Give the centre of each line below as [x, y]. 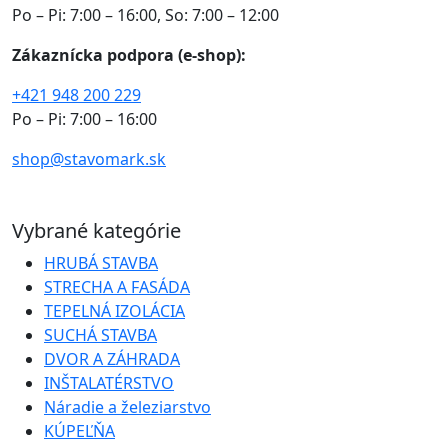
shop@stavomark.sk [89, 158]
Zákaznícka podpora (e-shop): [129, 54]
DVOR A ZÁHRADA [112, 358]
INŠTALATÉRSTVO [109, 382]
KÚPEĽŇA [79, 430]
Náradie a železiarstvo [127, 406]
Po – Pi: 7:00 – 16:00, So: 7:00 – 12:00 [145, 14]
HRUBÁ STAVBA [101, 262]
